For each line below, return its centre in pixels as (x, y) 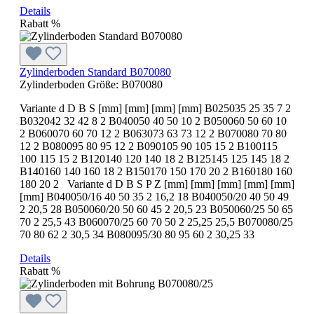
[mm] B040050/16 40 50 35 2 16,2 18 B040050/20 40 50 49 (154, 196)
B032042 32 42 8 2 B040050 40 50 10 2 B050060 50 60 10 (153, 121)
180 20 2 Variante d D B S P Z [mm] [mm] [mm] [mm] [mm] (157, 184)
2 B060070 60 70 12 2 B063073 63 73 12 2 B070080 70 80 (153, 133)
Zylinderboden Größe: (70, 84)
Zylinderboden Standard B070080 (95, 71)
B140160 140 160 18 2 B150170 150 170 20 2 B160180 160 (156, 171)
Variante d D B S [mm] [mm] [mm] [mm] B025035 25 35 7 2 (155, 108)
